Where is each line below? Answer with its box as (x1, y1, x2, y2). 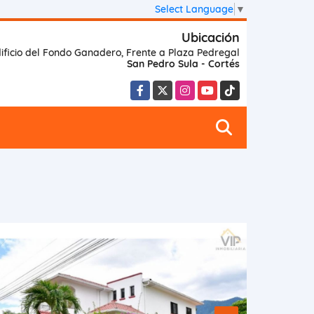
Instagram (175, 81, 225, 94)
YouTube (198, 81, 237, 94)
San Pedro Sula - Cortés (127, 57, 240, 70)
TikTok (220, 81, 251, 94)
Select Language (155, 2, 233, 15)
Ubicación (182, 29, 240, 46)
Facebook (130, 81, 177, 94)
